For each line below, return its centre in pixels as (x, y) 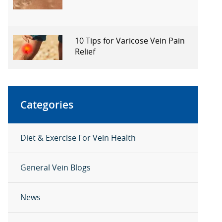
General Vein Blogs (55, 167)
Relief (85, 51)
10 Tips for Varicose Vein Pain (130, 40)
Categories (47, 105)
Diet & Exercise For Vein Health (78, 138)
